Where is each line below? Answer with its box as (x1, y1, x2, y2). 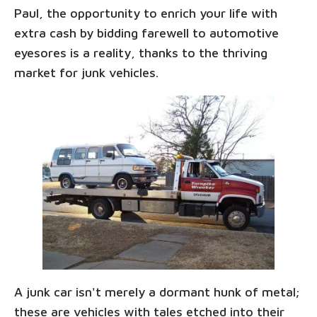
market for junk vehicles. (14, 64, 158, 80)
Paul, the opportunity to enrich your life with (14, 5, 277, 21)
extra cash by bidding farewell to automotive (14, 25, 279, 40)
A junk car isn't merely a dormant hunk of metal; (14, 284, 299, 299)
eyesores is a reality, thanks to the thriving (14, 45, 267, 60)
